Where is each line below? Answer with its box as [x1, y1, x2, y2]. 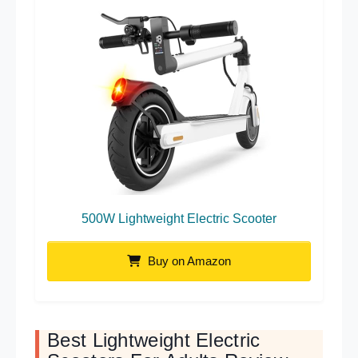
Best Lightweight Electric [47, 328, 261, 351]
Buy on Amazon [145, 253, 231, 268]
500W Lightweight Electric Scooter [82, 211, 276, 225]
